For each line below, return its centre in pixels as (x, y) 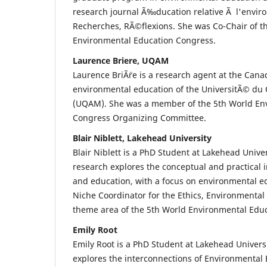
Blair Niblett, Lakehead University (142, 138)
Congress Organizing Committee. (139, 117)
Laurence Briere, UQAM (121, 60)
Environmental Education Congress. (144, 40)
